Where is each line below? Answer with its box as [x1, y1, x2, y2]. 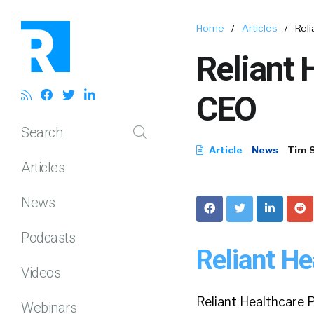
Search [21, 123, 62, 141]
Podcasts [21, 228, 75, 246]
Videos [21, 264, 60, 281]
